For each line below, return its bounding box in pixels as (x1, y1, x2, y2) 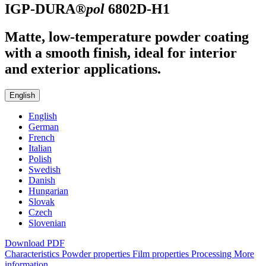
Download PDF (5, 238, 65, 249)
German (28, 122, 59, 132)
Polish (28, 154, 52, 164)
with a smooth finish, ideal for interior (5, 45, 237, 61)
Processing (191, 249, 234, 259)
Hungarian (28, 186, 68, 197)
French (28, 132, 55, 143)
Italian (28, 143, 52, 154)
